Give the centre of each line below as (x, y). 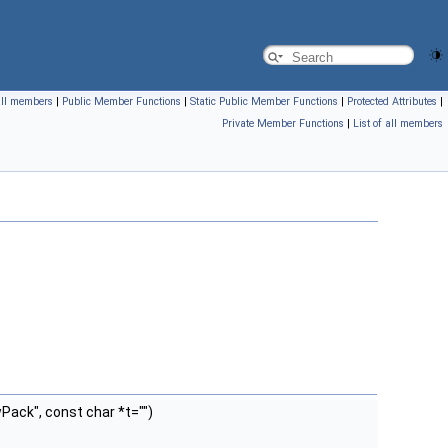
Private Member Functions (283, 123)
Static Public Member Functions (264, 101)
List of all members (398, 123)
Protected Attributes (392, 101)
